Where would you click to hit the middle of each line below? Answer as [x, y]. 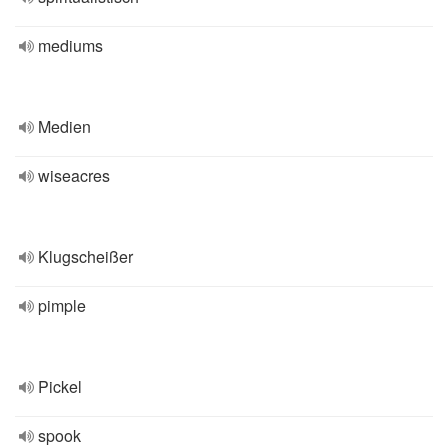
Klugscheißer [85, 256]
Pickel [60, 386]
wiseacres [74, 175]
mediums [70, 45]
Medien [64, 126]
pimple [62, 305]
